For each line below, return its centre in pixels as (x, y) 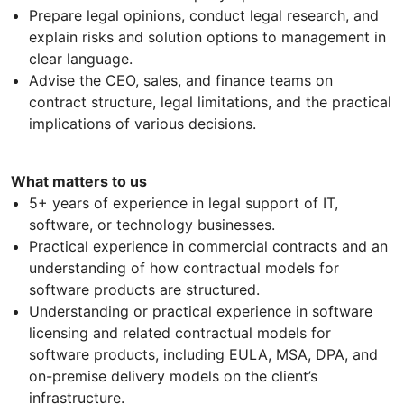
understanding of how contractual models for (184, 267)
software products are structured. (144, 289)
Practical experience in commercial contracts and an (208, 246)
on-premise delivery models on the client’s (173, 376)
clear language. (81, 58)
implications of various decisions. (142, 123)
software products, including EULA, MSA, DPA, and (203, 354)
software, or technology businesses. (152, 224)
